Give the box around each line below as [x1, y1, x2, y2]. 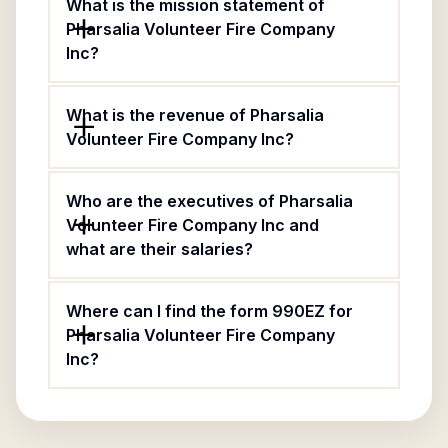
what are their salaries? [66, 239, 253, 259]
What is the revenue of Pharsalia [66, 105, 324, 125]
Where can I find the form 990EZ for [66, 301, 353, 321]
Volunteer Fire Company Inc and [66, 215, 319, 235]
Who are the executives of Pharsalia [66, 191, 353, 211]
